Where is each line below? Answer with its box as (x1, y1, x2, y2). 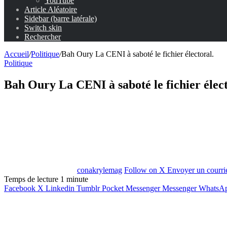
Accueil (4, 50, 29, 58)
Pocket (102, 183, 124, 193)
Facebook (4, 183, 35, 193)
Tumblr (77, 183, 100, 193)
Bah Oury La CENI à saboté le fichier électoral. (61, 50, 214, 58)
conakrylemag (77, 165, 122, 174)
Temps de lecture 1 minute (4, 174, 88, 183)
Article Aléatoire (24, 5, 77, 14)
